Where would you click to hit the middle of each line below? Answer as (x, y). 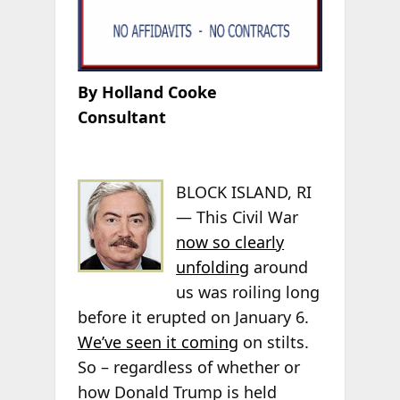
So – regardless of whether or (188, 367)
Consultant (121, 117)
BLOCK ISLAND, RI (244, 192)
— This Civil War (237, 217)
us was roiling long (248, 292)
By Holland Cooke (147, 92)
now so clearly (230, 242)
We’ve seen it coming (158, 342)
